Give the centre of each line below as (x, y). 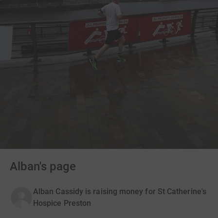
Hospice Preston (62, 203)
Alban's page (43, 167)
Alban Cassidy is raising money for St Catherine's (120, 192)
